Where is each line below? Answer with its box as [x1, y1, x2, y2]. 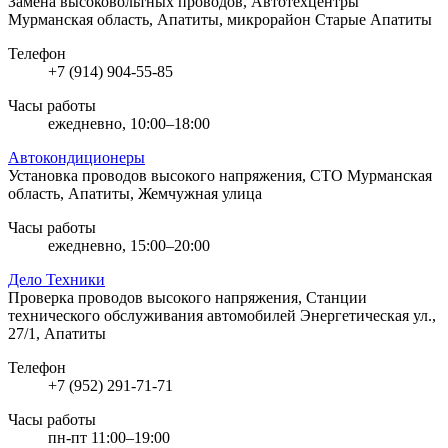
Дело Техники [8, 270, 105, 288]
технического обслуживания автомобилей [8, 306, 300, 324]
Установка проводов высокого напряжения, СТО [8, 166, 347, 184]
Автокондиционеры [8, 148, 145, 166]
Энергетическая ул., [300, 306, 436, 324]
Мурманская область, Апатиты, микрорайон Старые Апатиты [8, 10, 432, 28]
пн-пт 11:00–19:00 [48, 428, 170, 446]
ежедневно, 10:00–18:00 [48, 114, 210, 132]
